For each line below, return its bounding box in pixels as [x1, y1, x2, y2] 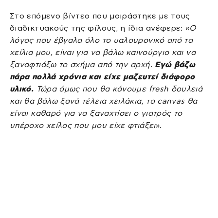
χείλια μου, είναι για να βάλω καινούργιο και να [10, 48, 196, 56]
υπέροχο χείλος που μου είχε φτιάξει [10, 121, 156, 129]
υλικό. [10, 84, 36, 93]
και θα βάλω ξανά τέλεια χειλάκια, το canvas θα [10, 96, 198, 105]
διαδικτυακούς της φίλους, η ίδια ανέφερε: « [10, 23, 190, 32]
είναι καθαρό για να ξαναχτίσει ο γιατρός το [10, 109, 182, 117]
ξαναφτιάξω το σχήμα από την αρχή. [10, 60, 155, 69]
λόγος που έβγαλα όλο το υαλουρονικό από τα [10, 36, 193, 44]
